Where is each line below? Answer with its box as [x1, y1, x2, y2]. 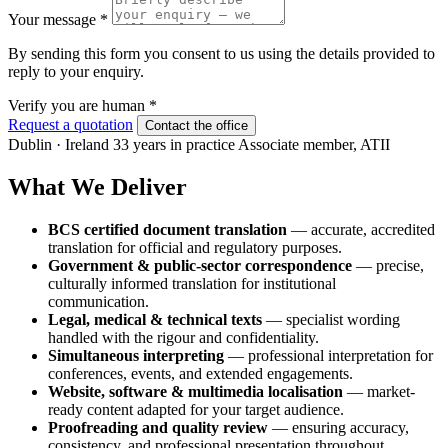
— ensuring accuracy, [268, 418, 409, 436]
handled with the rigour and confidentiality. [48, 328, 319, 346]
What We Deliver [8, 173, 187, 200]
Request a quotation [8, 115, 133, 133]
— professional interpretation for [224, 346, 433, 364]
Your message [8, 10, 100, 28]
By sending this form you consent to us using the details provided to [8, 44, 435, 62]
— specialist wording [262, 310, 400, 328]
